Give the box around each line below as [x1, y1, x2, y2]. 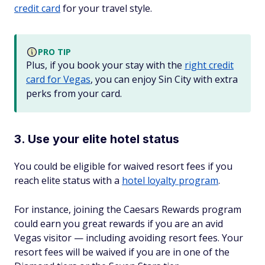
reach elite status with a [14, 174, 122, 188]
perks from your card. [26, 87, 122, 101]
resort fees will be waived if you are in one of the [14, 245, 230, 259]
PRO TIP [38, 46, 71, 58]
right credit [185, 59, 234, 72]
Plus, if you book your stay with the [26, 59, 185, 72]
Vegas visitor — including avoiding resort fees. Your [14, 231, 243, 245]
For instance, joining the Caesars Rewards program [14, 203, 241, 216]
